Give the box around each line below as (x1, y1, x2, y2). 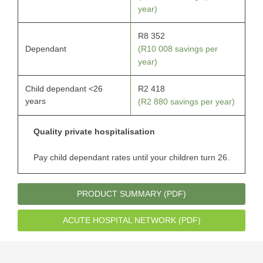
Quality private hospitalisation (33, 126, 155, 136)
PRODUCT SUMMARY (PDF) (77, 188, 186, 198)
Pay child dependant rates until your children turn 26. (33, 152, 230, 162)
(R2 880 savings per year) (138, 96, 235, 106)
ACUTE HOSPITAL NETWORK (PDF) (62, 215, 201, 225)
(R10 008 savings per (138, 43, 218, 53)
